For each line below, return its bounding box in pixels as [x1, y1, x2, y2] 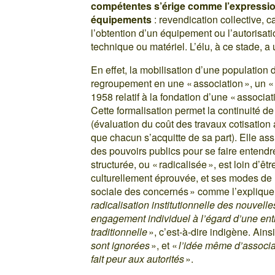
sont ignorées [91, 238, 150, 253]
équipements [91, 12, 152, 27]
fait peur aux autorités [91, 252, 185, 266]
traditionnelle [91, 225, 148, 239]
